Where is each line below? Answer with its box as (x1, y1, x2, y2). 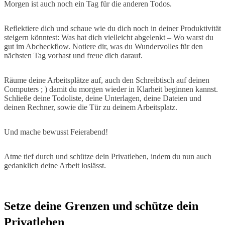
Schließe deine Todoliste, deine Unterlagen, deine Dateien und (4, 93, 201, 102)
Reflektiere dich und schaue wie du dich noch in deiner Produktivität (4, 24, 221, 33)
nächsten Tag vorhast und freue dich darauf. (4, 51, 143, 60)
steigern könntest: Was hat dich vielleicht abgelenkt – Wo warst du (4, 33, 213, 42)
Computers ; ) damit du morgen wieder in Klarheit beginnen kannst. (4, 84, 218, 93)
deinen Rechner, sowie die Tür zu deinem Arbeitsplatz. (4, 102, 177, 111)
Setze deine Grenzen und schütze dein (4, 199, 198, 212)
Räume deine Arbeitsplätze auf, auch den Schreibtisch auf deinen (4, 75, 209, 84)
